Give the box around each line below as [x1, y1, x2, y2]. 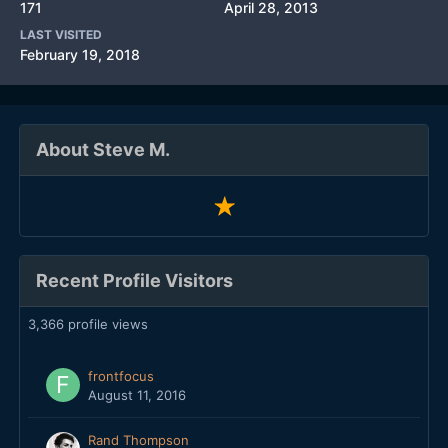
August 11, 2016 [88, 387, 186, 404]
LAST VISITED [20, 27, 102, 42]
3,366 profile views [28, 316, 148, 333]
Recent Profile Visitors [36, 270, 233, 292]
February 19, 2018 [20, 46, 140, 63]
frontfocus [88, 368, 154, 385]
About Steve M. [36, 139, 170, 160]
